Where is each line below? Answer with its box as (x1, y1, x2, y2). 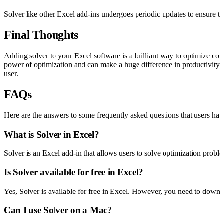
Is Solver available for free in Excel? (4, 167, 143, 178)
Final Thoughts (4, 28, 78, 42)
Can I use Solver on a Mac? (4, 205, 112, 216)
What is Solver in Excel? (4, 129, 99, 139)
